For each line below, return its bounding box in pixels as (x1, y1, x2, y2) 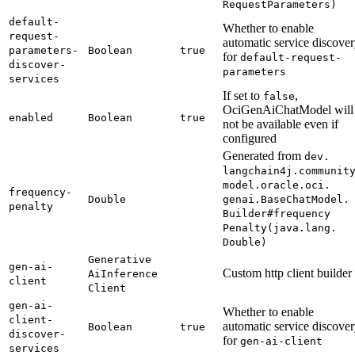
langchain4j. (223, 164, 299, 177)
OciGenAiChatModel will (223, 102, 353, 116)
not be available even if (223, 116, 338, 131)
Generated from (223, 148, 304, 162)
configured (223, 131, 277, 145)
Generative (88, 253, 151, 265)
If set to (223, 88, 263, 102)
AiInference (88, 267, 158, 280)
